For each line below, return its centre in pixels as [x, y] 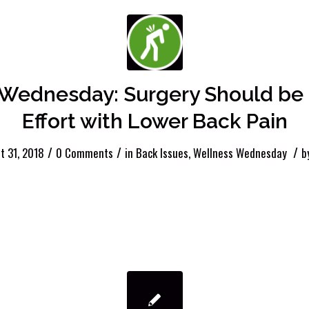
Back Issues [162, 153]
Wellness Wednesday [240, 153]
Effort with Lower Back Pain [154, 121]
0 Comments [84, 153]
